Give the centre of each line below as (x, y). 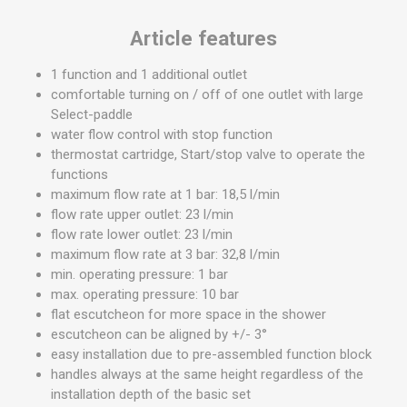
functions (79, 174)
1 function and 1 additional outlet (149, 74)
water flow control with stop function (162, 134)
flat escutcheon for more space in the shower (189, 314)
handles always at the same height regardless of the (207, 374)
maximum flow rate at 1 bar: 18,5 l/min (165, 194)
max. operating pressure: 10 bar (145, 294)
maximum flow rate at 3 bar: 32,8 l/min (165, 254)
